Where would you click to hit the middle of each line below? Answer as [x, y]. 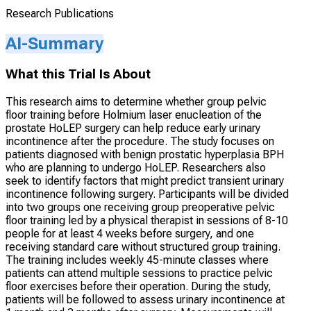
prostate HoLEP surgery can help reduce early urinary [133, 128]
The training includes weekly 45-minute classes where [137, 260]
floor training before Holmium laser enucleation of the [134, 115]
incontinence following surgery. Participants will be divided [147, 194]
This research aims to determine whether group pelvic [136, 102]
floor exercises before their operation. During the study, [138, 287]
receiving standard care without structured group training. [143, 247]
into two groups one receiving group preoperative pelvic [140, 208]
